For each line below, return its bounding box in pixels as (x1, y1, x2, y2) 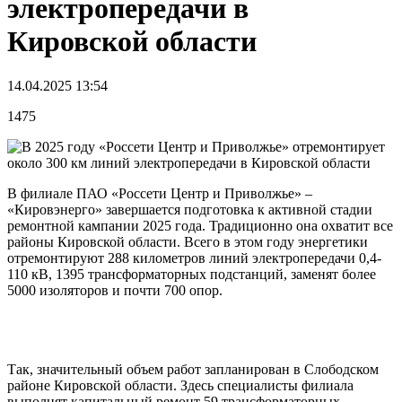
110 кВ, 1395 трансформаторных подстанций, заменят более (7, 266, 376, 282)
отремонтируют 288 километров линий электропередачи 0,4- (7, 249, 381, 266)
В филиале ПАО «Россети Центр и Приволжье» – (7, 185, 312, 201)
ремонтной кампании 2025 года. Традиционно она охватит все (7, 217, 393, 233)
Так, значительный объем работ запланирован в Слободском (7, 361, 379, 377)
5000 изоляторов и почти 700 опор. (7, 282, 223, 298)
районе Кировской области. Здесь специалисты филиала (7, 377, 354, 393)
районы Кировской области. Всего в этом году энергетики (7, 233, 368, 249)
